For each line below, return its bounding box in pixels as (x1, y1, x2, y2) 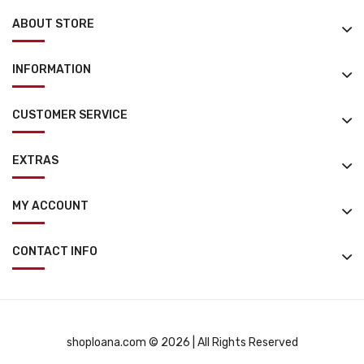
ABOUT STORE (12, 16, 94, 31)
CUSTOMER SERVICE (12, 107, 128, 122)
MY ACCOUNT (12, 198, 89, 213)
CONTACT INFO (12, 244, 97, 258)
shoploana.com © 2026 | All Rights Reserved (66, 335, 298, 349)
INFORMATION (12, 62, 91, 76)
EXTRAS (12, 153, 58, 167)
